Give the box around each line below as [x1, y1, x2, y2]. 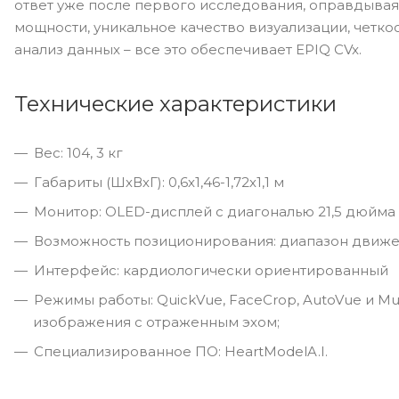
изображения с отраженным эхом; [33, 313, 280, 330]
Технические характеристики [14, 91, 337, 117]
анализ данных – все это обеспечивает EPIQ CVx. [14, 41, 362, 58]
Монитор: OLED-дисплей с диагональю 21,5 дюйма [34, 203, 395, 220]
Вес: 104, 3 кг [34, 144, 123, 161]
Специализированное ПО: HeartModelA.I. [34, 343, 328, 360]
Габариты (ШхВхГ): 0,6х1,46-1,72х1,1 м [34, 174, 284, 191]
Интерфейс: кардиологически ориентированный [34, 262, 388, 279]
